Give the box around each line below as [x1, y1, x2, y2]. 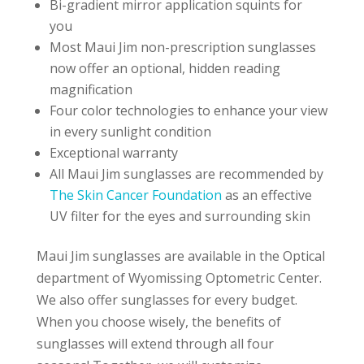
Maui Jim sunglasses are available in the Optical [36, 247, 325, 265]
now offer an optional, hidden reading [49, 59, 280, 77]
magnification [49, 80, 132, 98]
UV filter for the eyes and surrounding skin [49, 207, 310, 225]
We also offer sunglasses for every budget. [36, 291, 297, 309]
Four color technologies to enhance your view [49, 102, 327, 119]
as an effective [221, 186, 312, 204]
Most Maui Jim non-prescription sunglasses [49, 38, 316, 56]
